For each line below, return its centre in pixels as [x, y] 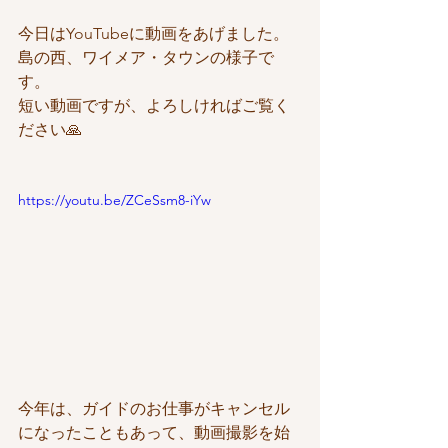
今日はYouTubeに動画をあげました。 [153, 33]
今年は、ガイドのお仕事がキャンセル [154, 409]
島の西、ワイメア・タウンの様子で [146, 57]
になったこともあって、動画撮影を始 [154, 433]
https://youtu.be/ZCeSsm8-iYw [114, 199]
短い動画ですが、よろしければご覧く [154, 105]
